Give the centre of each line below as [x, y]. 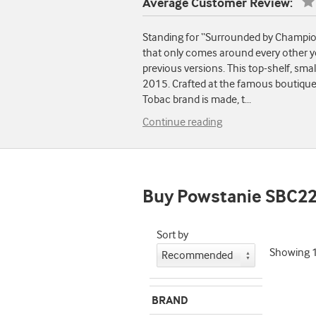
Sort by [172, 235]
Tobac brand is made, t [194, 99]
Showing [291, 253]
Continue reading [182, 122]
